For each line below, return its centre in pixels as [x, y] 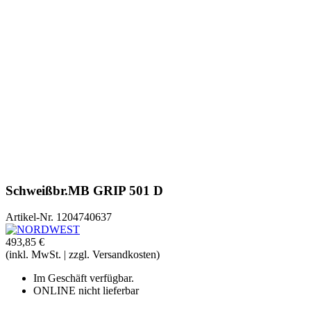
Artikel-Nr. [30, 217]
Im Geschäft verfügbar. [84, 278]
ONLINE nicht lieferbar [86, 291]
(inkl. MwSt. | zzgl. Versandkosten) [83, 255]
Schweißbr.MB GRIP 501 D [84, 190]
